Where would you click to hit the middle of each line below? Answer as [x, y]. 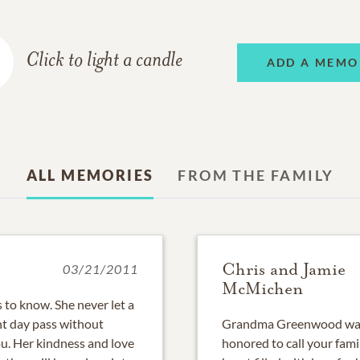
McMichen [262, 289]
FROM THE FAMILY [256, 176]
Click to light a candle [104, 62]
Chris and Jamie [284, 270]
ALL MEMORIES [90, 176]
